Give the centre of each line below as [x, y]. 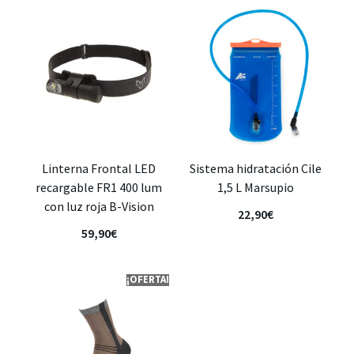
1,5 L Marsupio [255, 187]
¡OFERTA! [148, 279]
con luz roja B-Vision [99, 206]
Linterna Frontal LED [99, 168]
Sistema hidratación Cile [255, 168]
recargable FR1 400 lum [99, 187]
